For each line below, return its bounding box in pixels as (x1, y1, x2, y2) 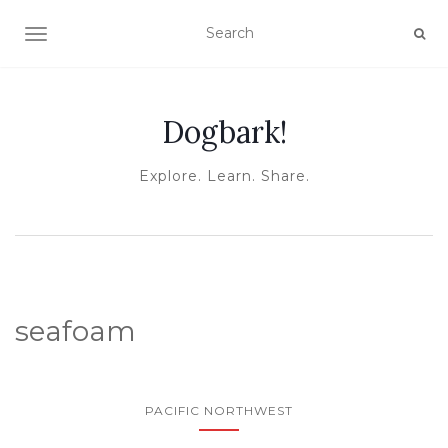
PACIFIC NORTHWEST (145, 403, 293, 418)
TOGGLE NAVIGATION (35, 27, 194, 45)
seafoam (15, 314, 136, 348)
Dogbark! (161, 113, 287, 151)
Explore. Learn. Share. (138, 167, 310, 185)
